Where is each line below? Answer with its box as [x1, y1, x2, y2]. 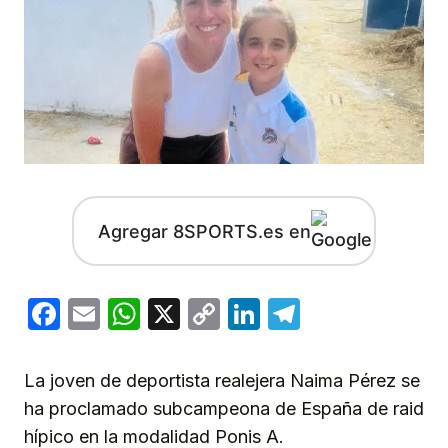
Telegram [300, 294, 442, 334]
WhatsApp [140, 294, 295, 334]
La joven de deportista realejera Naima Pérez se [24, 370, 420, 392]
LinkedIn [260, 294, 387, 334]
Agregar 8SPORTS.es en [97, 220, 311, 242]
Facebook [60, 294, 209, 334]
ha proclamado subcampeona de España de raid [24, 398, 424, 420]
